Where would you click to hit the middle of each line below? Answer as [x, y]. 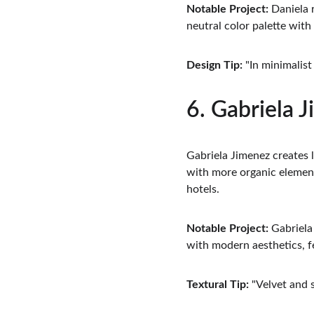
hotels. [203, 189]
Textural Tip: [218, 285]
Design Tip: [214, 65]
